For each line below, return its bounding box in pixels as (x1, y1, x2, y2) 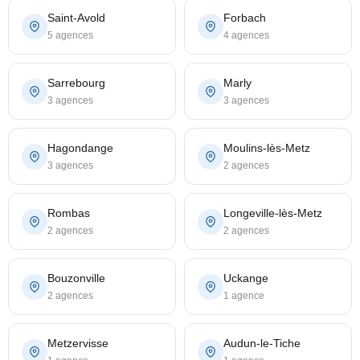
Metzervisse (47, 337, 108, 350)
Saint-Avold (47, 11, 105, 25)
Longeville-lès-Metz (223, 207, 322, 220)
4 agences (223, 30, 269, 42)
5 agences (47, 30, 93, 42)
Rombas (47, 207, 90, 220)
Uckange (223, 272, 268, 285)
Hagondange (47, 141, 113, 155)
